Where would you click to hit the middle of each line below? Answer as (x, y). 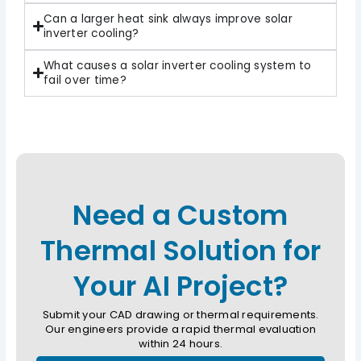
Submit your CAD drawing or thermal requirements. (180, 314)
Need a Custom (180, 215)
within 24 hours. (180, 343)
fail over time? (85, 80)
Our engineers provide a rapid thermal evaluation (180, 329)
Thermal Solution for (180, 250)
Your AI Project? (180, 286)
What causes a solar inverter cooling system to (178, 65)
